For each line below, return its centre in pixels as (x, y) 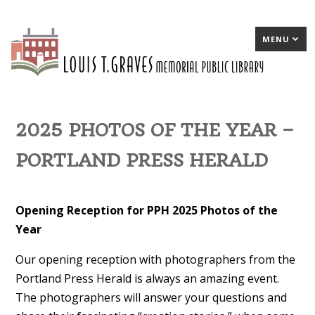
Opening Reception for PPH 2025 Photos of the (146, 210)
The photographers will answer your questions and (151, 297)
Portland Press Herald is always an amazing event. (147, 278)
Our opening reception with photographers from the (155, 259)
